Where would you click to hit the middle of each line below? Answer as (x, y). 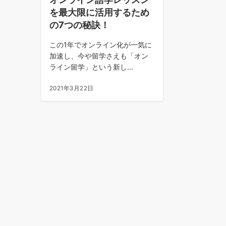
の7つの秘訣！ (79, 25)
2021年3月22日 (72, 89)
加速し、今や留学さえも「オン (99, 56)
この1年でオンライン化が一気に (101, 45)
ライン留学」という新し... (91, 67)
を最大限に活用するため (99, 12)
